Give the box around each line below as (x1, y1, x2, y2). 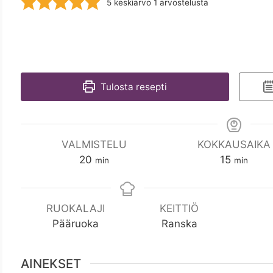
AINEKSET (21, 255, 81, 271)
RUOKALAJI (46, 202, 105, 214)
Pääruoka (52, 217, 99, 230)
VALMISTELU (61, 138, 127, 151)
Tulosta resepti (97, 80, 167, 93)
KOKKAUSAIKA (197, 138, 271, 151)
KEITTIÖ (160, 202, 199, 214)
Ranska (161, 217, 197, 230)
